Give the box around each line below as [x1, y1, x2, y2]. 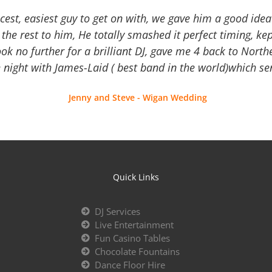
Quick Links [112, 171, 159, 183]
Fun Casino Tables [95, 231, 171, 244]
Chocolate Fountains [95, 245, 180, 257]
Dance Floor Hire [95, 258, 166, 271]
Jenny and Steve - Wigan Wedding [68, 92, 207, 104]
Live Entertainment [95, 218, 174, 231]
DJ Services [95, 205, 141, 217]
